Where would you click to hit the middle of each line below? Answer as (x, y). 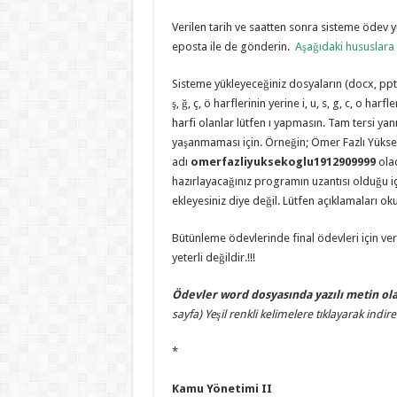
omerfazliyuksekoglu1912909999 (284, 161)
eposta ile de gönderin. (233, 46)
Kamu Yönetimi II (222, 388)
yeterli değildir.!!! (213, 257)
